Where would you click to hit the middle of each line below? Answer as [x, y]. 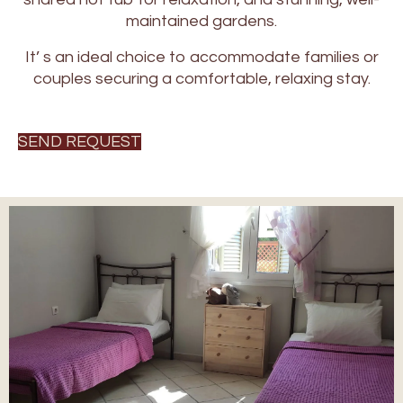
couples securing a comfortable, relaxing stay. [201, 79]
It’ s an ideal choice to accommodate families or [201, 57]
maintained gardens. [201, 21]
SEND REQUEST [80, 142]
